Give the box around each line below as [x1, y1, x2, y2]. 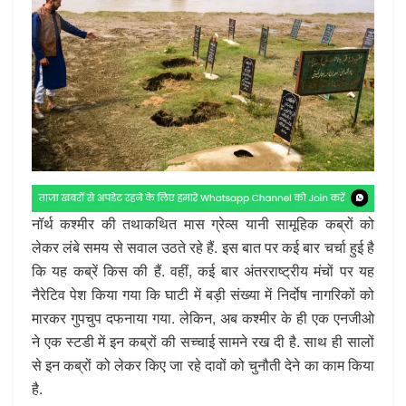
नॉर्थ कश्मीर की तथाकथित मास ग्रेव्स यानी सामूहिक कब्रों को [32, 212, 374, 234]
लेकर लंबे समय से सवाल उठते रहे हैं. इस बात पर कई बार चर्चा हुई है [32, 236, 374, 257]
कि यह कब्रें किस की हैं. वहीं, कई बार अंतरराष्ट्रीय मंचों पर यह [32, 259, 374, 281]
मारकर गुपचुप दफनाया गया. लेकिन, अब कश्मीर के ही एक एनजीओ [32, 306, 374, 328]
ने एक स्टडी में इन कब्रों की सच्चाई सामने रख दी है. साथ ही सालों [32, 330, 374, 352]
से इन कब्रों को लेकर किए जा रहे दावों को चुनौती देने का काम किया [32, 353, 374, 375]
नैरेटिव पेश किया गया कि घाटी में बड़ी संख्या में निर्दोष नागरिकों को [32, 283, 374, 304]
